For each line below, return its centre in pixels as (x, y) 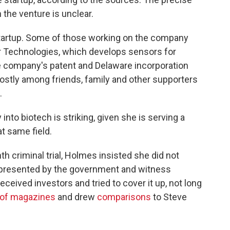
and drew (76, 197)
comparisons (124, 197)
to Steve (169, 197)
